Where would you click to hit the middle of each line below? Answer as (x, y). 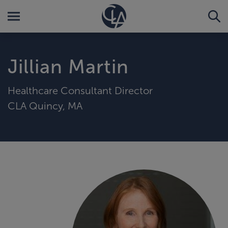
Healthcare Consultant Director (80, 90)
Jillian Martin (68, 67)
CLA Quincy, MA (45, 106)
